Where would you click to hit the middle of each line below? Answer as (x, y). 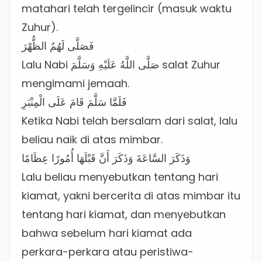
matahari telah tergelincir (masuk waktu (127, 8)
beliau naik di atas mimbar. (92, 139)
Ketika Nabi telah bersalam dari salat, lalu (130, 121)
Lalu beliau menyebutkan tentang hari (120, 177)
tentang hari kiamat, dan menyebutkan (124, 214)
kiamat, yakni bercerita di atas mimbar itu (131, 196)
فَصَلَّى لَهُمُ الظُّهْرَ (58, 46)
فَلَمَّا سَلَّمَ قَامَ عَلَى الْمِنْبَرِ (74, 102)
